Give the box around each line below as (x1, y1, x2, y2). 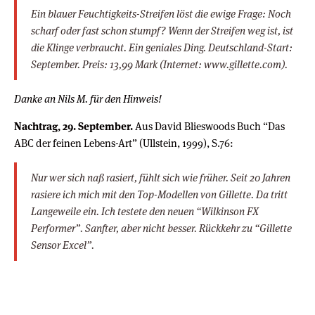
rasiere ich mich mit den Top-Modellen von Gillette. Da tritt (31, 187, 288, 201)
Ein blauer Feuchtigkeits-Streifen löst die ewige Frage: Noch (31, 6, 291, 20)
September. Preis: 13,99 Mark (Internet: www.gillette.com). (31, 57, 288, 71)
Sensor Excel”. (31, 238, 94, 252)
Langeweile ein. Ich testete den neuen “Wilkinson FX (31, 204, 259, 218)
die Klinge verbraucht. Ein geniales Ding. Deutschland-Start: (31, 40, 292, 54)
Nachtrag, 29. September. (14, 119, 133, 133)
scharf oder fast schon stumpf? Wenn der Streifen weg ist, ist (31, 23, 293, 37)
